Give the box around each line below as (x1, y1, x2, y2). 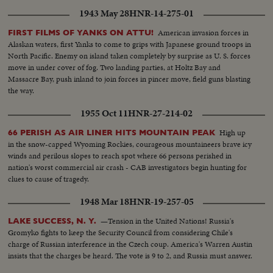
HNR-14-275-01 (129, 7, 194, 21)
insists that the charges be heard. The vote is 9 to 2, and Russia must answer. (8, 250, 253, 262)
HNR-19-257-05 (129, 195, 194, 209)
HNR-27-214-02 (128, 107, 193, 121)
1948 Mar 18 (79, 195, 129, 209)
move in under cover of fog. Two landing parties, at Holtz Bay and (8, 62, 221, 74)
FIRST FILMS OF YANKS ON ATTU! (8, 28, 154, 38)
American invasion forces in (158, 27, 249, 39)
